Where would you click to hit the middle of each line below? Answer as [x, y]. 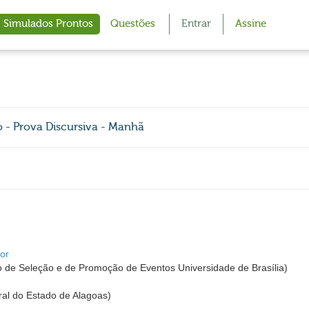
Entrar [196, 24]
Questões [133, 24]
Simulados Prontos [48, 24]
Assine [251, 24]
